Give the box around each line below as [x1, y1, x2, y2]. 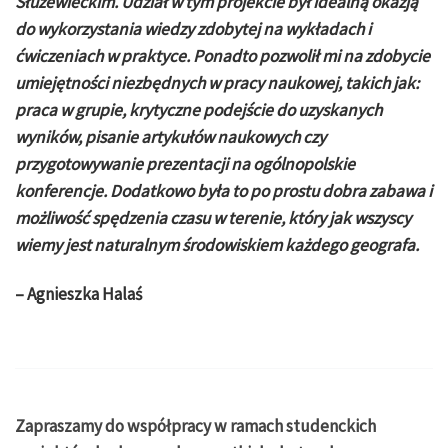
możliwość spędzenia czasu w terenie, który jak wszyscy [15, 206, 411, 229]
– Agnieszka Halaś [15, 282, 142, 305]
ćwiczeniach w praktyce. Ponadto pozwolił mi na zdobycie [15, 44, 430, 67]
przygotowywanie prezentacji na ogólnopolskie [15, 152, 355, 175]
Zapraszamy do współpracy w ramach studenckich [15, 415, 376, 438]
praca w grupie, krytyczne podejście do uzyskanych [15, 98, 382, 121]
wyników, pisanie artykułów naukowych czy [15, 125, 326, 148]
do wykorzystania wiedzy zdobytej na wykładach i [15, 17, 371, 40]
